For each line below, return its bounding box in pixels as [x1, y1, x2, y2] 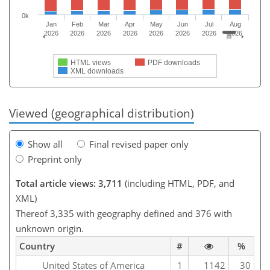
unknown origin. [16, 222, 84, 234]
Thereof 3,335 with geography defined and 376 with [16, 207, 232, 219]
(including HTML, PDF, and [122, 177, 234, 189]
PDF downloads [148, 58, 200, 67]
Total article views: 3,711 [16, 177, 122, 189]
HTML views [71, 58, 111, 67]
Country [19, 239, 55, 252]
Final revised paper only [89, 137, 189, 150]
